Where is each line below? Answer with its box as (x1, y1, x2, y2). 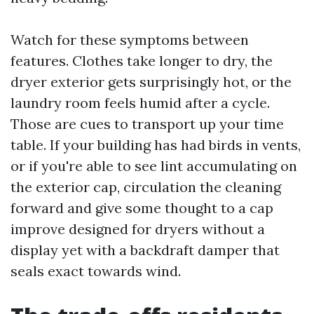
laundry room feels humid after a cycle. (11, 94, 270, 111)
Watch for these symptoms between (11, 31, 249, 48)
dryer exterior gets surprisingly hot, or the (11, 73, 292, 90)
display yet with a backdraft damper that (11, 241, 280, 259)
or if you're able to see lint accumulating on (11, 157, 297, 175)
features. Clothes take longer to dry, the (11, 52, 273, 69)
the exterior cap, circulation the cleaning (11, 178, 281, 196)
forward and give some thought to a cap (11, 199, 273, 217)
